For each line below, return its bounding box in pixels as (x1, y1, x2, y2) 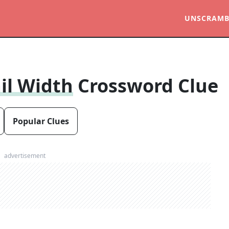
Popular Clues (13, 116, 69, 127)
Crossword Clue (78, 73, 218, 98)
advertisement (4, 151, 45, 160)
